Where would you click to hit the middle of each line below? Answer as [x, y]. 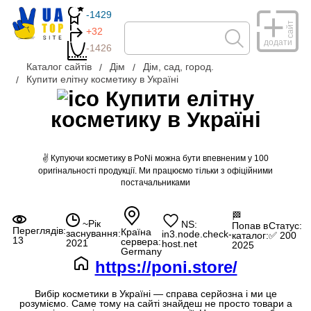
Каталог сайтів [59, 67]
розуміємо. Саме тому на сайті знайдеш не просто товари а [155, 303]
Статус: [285, 225]
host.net [179, 244]
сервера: [141, 241]
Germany [141, 251]
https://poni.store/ [166, 267]
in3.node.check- [197, 234]
